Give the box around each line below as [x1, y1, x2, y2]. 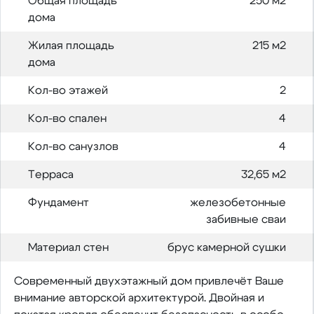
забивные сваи [205, 213, 286, 225]
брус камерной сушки [167, 241, 286, 253]
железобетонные [189, 196, 286, 208]
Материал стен [27, 241, 109, 253]
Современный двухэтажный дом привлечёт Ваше [13, 275, 284, 287]
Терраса [27, 168, 74, 180]
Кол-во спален [27, 112, 107, 124]
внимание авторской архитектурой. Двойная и [13, 292, 264, 303]
